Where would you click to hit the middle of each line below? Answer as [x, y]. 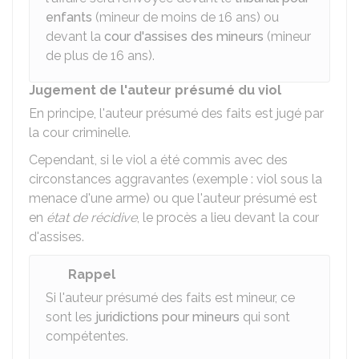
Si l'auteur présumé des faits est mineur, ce [170, 298]
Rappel [92, 274]
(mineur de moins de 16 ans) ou [186, 17]
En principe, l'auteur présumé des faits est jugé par [176, 113]
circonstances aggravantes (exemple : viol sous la [175, 179]
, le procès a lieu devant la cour [228, 218]
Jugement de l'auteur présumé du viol [155, 90]
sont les [71, 317]
